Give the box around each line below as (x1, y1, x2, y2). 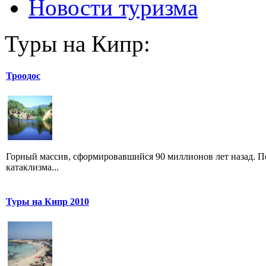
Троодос (6, 71, 40, 81)
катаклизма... (6, 162, 59, 173)
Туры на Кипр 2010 (6, 197, 89, 207)
